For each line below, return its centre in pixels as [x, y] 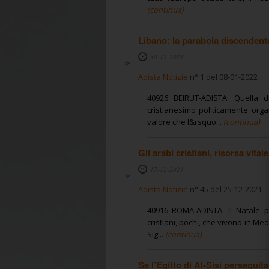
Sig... [155, 234]
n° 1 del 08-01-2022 [222, 77]
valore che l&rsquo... [184, 122]
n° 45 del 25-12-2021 [225, 189]
